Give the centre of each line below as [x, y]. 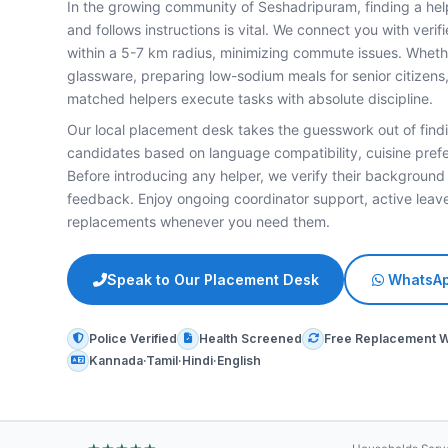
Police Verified [133, 338]
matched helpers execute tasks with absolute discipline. [250, 99]
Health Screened [251, 338]
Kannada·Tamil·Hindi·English [175, 360]
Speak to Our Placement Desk [212, 280]
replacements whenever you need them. [199, 222]
